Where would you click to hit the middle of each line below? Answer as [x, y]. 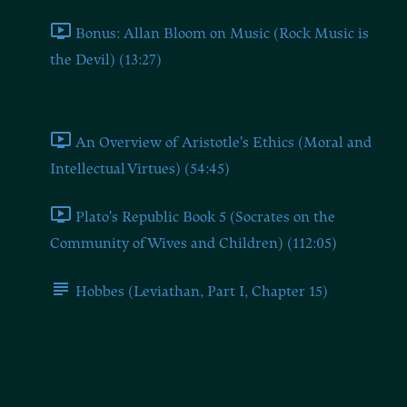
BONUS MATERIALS [102, 91]
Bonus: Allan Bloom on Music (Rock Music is [222, 33]
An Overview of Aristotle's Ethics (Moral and [223, 142]
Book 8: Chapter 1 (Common [184, 350]
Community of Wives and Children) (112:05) [194, 243]
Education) [82, 382]
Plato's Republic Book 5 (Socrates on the [205, 217]
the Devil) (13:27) [106, 60]
